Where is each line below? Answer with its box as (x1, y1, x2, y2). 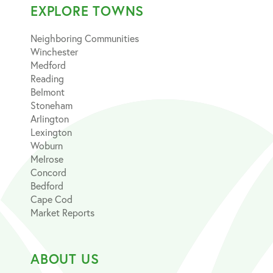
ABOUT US (30, 249, 99, 268)
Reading (30, 71, 64, 85)
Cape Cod (30, 192, 73, 205)
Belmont (30, 85, 65, 98)
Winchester (30, 44, 78, 58)
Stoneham (30, 98, 73, 112)
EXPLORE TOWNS (30, 1, 144, 19)
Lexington (30, 125, 72, 138)
